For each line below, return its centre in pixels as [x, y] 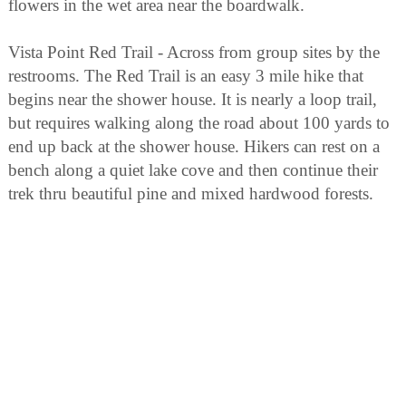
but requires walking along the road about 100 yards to [199, 123]
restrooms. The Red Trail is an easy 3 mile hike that [186, 76]
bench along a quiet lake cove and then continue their [193, 170]
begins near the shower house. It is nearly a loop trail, [193, 100]
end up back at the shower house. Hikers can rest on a [194, 147]
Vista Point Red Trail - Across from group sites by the [194, 53]
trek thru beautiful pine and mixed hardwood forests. [191, 194]
